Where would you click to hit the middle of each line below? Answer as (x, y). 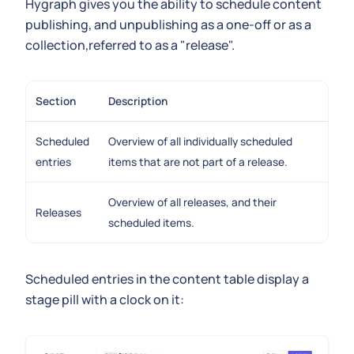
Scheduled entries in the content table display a (167, 279)
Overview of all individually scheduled (200, 141)
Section (56, 101)
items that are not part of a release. (198, 162)
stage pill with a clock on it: (105, 299)
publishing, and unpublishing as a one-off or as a (168, 24)
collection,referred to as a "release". (130, 45)
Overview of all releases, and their (192, 202)
